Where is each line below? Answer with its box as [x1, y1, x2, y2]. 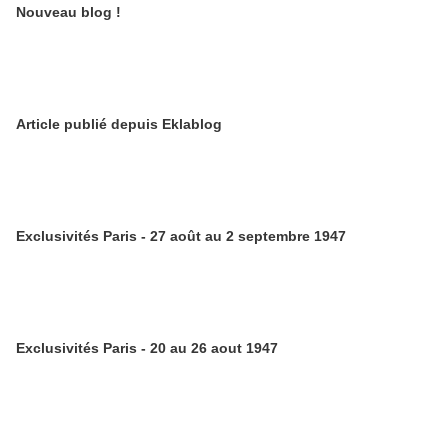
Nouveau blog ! [16, 4, 121, 20]
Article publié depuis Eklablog [162, 116, 222, 132]
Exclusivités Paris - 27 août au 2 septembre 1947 [16, 228, 346, 244]
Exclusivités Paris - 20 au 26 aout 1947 [16, 340, 278, 356]
